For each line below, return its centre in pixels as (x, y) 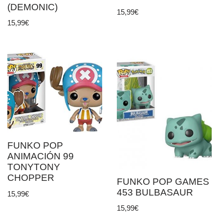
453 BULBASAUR (155, 193)
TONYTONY (34, 167)
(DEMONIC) (33, 7)
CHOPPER (31, 178)
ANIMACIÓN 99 (41, 156)
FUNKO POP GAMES (163, 182)
